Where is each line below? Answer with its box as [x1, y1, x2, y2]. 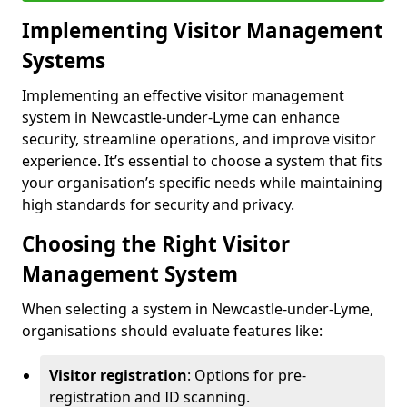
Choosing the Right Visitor [22, 230, 290, 259]
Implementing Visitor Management [22, 16, 383, 45]
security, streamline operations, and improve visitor [22, 129, 376, 150]
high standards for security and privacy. [22, 194, 294, 215]
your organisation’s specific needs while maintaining [22, 173, 382, 194]
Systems [22, 46, 105, 75]
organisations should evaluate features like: [22, 321, 323, 342]
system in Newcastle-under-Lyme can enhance [22, 107, 340, 128]
